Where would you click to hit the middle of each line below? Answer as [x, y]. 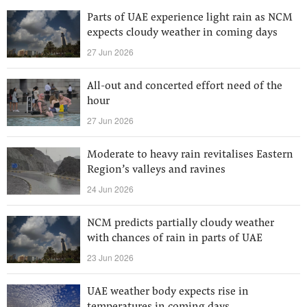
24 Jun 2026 [110, 189]
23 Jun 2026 [110, 257]
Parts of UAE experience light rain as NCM [190, 18]
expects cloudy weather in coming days [182, 33]
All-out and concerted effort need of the [185, 86]
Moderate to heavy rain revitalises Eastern [190, 155]
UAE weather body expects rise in [168, 292]
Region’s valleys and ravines [156, 170]
